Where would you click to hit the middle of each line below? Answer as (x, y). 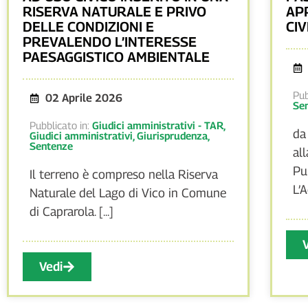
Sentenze (51, 145)
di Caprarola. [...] (71, 211)
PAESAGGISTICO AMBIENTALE (116, 57)
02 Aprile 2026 (84, 98)
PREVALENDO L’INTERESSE (110, 42)
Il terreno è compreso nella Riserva (124, 174)
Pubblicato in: (61, 125)
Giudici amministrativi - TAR (158, 125)
